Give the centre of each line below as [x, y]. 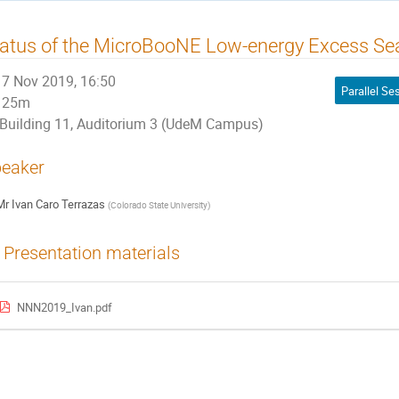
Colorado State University [159, 205]
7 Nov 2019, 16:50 [59, 82]
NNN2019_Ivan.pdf [64, 307]
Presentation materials [92, 253]
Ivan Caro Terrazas [58, 204]
